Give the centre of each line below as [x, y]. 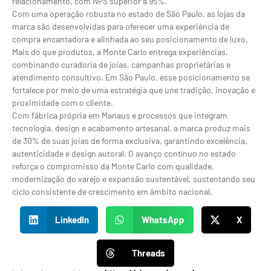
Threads [149, 253]
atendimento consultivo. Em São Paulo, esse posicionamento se [131, 77]
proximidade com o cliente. [63, 103]
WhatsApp [163, 220]
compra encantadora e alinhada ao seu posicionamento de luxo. [130, 39]
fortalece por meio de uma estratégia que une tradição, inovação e [134, 90]
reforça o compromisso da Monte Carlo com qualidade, [113, 166]
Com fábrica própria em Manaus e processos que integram [120, 116]
